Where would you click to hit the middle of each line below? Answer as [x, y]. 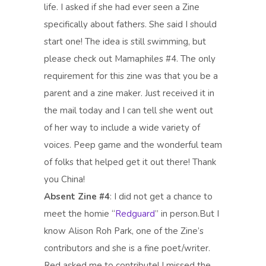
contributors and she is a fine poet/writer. [127, 248]
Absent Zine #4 [77, 197]
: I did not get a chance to [161, 197]
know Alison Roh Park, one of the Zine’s [124, 231]
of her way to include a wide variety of [122, 128]
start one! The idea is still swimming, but [125, 42]
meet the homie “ [80, 214]
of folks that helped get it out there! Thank [130, 162]
